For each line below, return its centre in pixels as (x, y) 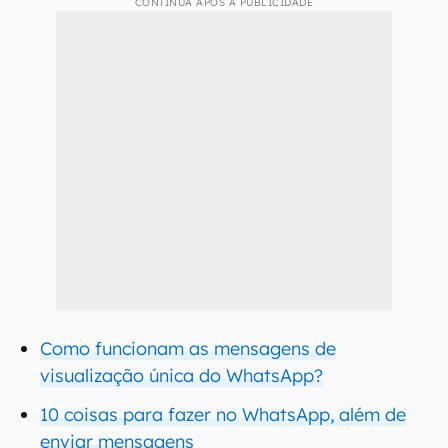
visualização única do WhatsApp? (181, 375)
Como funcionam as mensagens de (188, 348)
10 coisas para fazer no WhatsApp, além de (223, 414)
